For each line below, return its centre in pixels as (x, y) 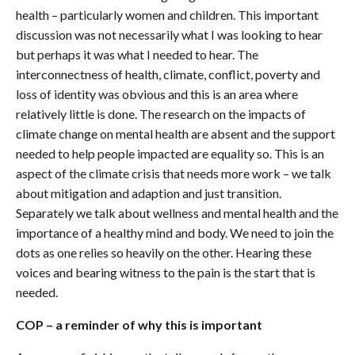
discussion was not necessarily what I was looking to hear (169, 35)
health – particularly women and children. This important (167, 15)
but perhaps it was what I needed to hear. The (137, 55)
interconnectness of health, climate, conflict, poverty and (168, 74)
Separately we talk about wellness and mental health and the (177, 213)
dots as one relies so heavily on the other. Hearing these (164, 253)
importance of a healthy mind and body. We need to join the (175, 233)
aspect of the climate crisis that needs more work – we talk (174, 174)
